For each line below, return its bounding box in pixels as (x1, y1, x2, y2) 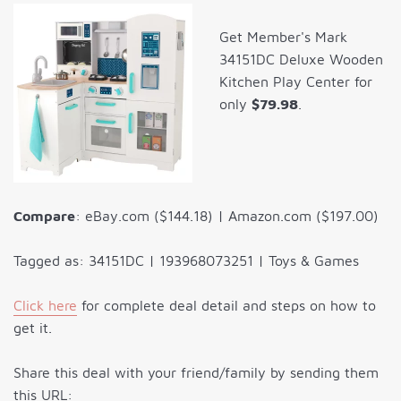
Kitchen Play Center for (219, 73, 372, 90)
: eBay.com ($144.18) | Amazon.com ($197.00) (75, 208, 379, 225)
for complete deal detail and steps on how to (77, 297, 376, 314)
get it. (13, 320, 52, 337)
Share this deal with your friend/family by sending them (13, 364, 379, 381)
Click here (13, 297, 77, 314)
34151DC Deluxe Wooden (219, 51, 383, 68)
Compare (13, 208, 75, 225)
